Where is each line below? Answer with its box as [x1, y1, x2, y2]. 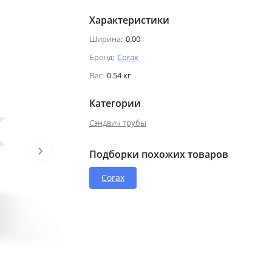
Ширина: [89, 33, 123, 44]
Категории [89, 96, 141, 110]
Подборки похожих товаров [89, 147, 228, 161]
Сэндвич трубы [89, 117, 146, 128]
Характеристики [89, 13, 169, 27]
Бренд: [89, 51, 114, 63]
